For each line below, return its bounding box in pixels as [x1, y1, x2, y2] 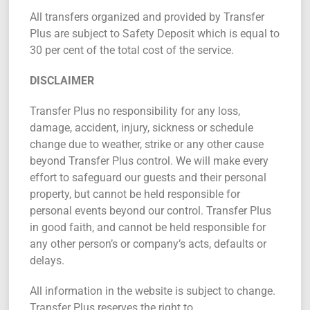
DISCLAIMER [30, 74, 95, 87]
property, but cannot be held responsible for [30, 188, 241, 201]
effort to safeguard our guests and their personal [30, 171, 267, 184]
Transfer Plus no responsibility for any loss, [30, 104, 241, 118]
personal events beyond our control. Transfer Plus [30, 204, 272, 217]
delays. [30, 254, 68, 267]
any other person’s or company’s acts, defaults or [30, 237, 267, 250]
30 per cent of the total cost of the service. [30, 44, 235, 57]
